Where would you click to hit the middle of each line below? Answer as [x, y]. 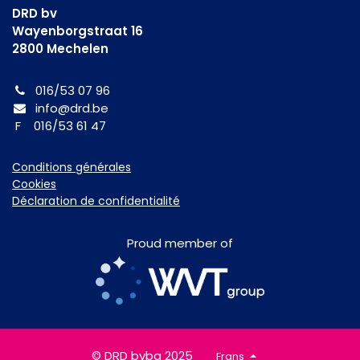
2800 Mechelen [60, 49]
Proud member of [180, 243]
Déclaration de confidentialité [96, 201]
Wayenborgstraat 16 [78, 31]
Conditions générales [72, 168]
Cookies [34, 184]
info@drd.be [72, 108]
